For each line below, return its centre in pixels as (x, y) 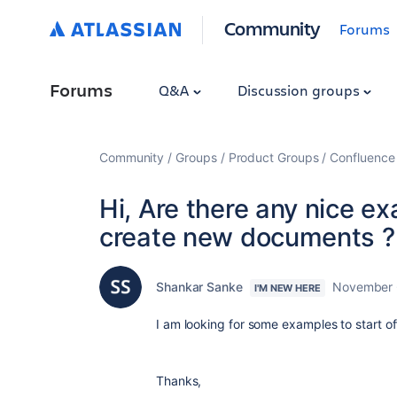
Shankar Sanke (199, 287)
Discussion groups (300, 90)
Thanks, (179, 381)
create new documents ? (247, 237)
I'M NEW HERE (287, 288)
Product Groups (273, 157)
